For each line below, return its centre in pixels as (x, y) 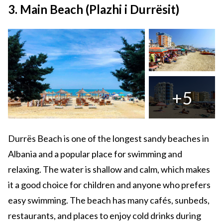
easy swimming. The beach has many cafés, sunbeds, (109, 200)
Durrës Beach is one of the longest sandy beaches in (109, 139)
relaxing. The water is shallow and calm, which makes (109, 169)
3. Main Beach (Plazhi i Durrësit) (94, 9)
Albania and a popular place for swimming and (95, 154)
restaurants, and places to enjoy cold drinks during (105, 216)
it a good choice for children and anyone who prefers (109, 185)
